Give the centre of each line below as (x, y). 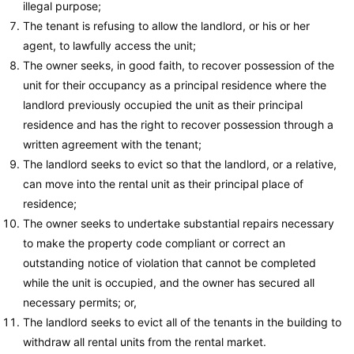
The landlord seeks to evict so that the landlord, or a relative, (180, 164)
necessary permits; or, (80, 302)
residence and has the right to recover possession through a (178, 124)
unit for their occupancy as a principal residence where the (175, 85)
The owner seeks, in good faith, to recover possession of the (179, 65)
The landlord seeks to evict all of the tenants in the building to (182, 322)
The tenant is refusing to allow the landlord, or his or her (166, 25)
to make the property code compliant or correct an (154, 243)
